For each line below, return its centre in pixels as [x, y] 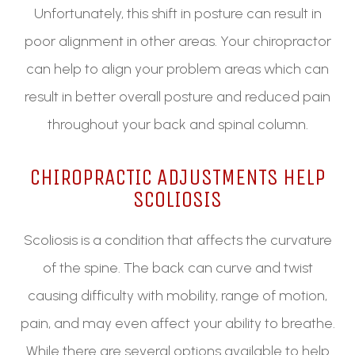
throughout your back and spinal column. [177, 125]
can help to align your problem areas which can [177, 69]
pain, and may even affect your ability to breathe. [177, 324]
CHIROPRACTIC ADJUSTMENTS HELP [177, 177]
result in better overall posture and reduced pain [177, 97]
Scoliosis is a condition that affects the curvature [177, 240]
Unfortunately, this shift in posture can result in [177, 14]
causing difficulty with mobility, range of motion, [177, 296]
